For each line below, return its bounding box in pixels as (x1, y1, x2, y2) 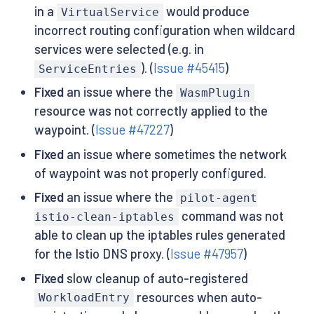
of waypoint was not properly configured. (34, 165, 266, 181)
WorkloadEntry (38, 291, 130, 305)
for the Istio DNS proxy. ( (34, 246, 170, 262)
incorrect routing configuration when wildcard (34, 22, 295, 39)
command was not (178, 208, 284, 224)
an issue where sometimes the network (63, 146, 287, 162)
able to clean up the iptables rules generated (34, 227, 285, 243)
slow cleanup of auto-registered (63, 270, 248, 286)
